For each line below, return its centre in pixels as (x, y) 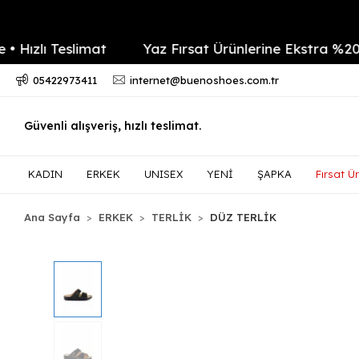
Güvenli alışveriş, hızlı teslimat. (113, 126)
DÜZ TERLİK (244, 217)
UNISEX (163, 174)
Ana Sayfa (52, 217)
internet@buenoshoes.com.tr (204, 80)
